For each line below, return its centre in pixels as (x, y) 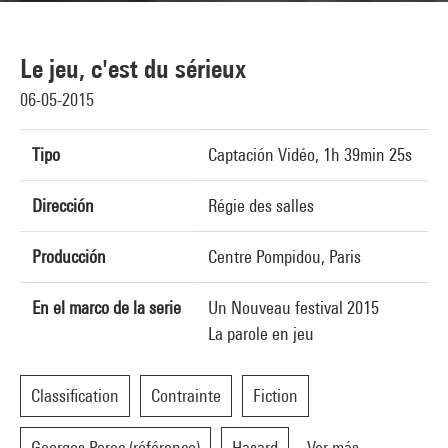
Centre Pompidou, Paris (284, 256)
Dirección (63, 205)
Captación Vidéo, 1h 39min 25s (310, 154)
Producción (69, 256)
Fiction (275, 395)
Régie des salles (261, 205)
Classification (75, 395)
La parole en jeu (261, 333)
